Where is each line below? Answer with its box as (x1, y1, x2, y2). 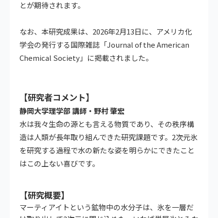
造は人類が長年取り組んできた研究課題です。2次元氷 (19, 132, 198, 143)
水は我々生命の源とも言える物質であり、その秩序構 (19, 119, 194, 129)
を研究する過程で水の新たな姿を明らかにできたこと (19, 145, 195, 156)
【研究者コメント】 (19, 91, 94, 104)
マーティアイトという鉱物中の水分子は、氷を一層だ (19, 202, 194, 213)
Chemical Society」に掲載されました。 (19, 53, 153, 63)
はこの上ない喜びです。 (19, 158, 99, 169)
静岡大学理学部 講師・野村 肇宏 (19, 106, 125, 116)
